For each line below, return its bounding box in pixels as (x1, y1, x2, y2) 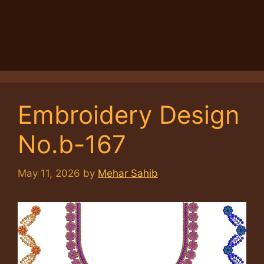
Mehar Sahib (98, 167, 158, 179)
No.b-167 (18, 129, 126, 159)
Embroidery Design (18, 100, 240, 130)
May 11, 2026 (18, 167, 80, 179)
